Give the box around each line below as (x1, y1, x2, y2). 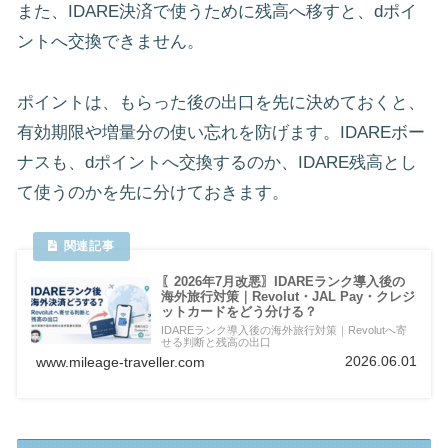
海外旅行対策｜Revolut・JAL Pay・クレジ (160, 288, 415, 304)
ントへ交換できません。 (17, 32, 204, 52)
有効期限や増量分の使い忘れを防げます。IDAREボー (17, 122, 425, 142)
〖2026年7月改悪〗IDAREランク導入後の (160, 273, 405, 289)
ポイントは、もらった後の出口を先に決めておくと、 (17, 92, 425, 112)
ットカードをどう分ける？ (160, 303, 317, 319)
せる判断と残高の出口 (160, 336, 271, 349)
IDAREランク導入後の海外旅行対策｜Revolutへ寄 (160, 324, 407, 337)
